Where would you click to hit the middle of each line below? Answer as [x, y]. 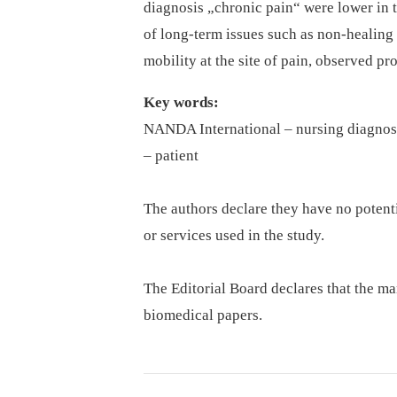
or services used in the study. [234, 236]
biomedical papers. [203, 315]
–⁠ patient [171, 156]
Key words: [181, 103]
